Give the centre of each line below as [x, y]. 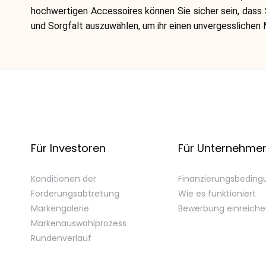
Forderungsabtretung [75, 194]
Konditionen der [64, 179]
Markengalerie [60, 208]
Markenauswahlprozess [79, 223]
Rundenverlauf [61, 238]
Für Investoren [68, 148]
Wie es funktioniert [217, 194]
